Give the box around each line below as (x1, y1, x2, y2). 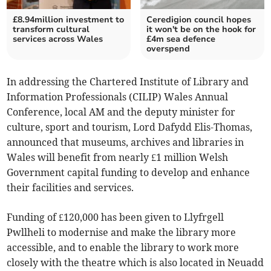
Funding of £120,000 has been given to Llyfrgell (7, 211, 224, 224)
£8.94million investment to (13, 14, 125, 26)
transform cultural (13, 24, 90, 36)
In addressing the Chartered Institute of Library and (7, 76, 249, 88)
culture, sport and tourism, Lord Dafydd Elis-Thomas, (7, 121, 253, 134)
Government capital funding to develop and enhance (7, 166, 250, 179)
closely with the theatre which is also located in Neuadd (7, 256, 264, 269)
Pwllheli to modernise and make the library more (7, 226, 237, 239)
